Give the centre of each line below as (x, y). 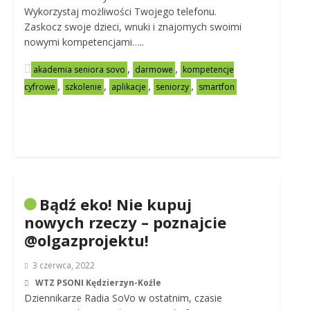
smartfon (216, 87)
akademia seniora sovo (79, 70)
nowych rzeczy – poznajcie (125, 222)
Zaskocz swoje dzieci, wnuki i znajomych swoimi (133, 27)
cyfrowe (39, 87)
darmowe (154, 70)
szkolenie (83, 87)
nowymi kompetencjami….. (84, 42)
